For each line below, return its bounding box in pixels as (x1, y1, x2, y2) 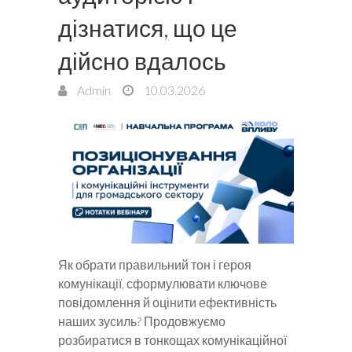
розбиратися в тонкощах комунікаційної (58, 332, 287, 348)
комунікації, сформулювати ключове (58, 276, 267, 291)
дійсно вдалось (58, 46, 226, 75)
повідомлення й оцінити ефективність (58, 295, 277, 310)
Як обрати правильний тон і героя (58, 257, 251, 273)
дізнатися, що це (58, 13, 237, 42)
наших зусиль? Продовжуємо (58, 313, 225, 329)
